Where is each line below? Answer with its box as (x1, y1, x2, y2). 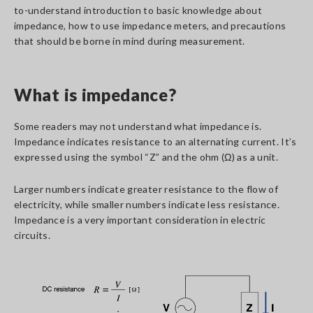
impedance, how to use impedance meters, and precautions (14, 20, 286, 31)
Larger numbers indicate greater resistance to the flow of (14, 183, 278, 195)
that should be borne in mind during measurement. (14, 35, 245, 47)
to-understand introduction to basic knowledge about (14, 4, 262, 16)
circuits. (14, 229, 51, 241)
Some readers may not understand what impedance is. (14, 120, 262, 132)
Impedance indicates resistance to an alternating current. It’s (14, 136, 297, 147)
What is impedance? (14, 85, 177, 105)
